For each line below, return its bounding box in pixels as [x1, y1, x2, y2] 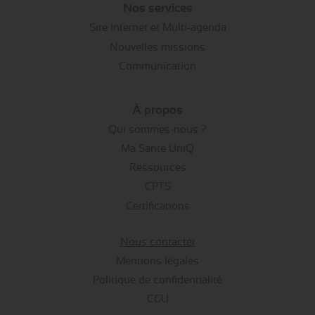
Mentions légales [116, 254, 199, 267]
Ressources [129, 161, 186, 174]
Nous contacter [120, 235, 195, 248]
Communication [119, 59, 196, 72]
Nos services [122, 1, 193, 15]
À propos [132, 103, 183, 117]
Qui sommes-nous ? [108, 122, 207, 136]
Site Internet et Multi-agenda [89, 21, 226, 34]
